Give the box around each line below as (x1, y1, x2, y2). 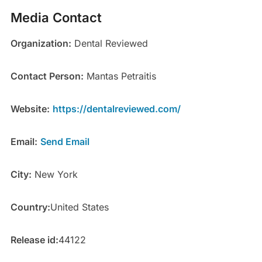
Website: (10, 102, 50, 115)
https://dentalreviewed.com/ (52, 102, 181, 115)
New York (31, 168, 78, 180)
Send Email (40, 135, 89, 147)
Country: (10, 201, 50, 213)
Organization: (10, 37, 71, 49)
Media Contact (10, 9, 102, 25)
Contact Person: (10, 70, 84, 82)
